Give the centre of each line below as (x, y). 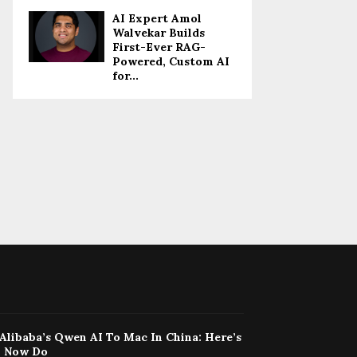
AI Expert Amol (157, 19)
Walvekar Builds (159, 33)
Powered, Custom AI (171, 62)
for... (126, 76)
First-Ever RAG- (159, 47)
